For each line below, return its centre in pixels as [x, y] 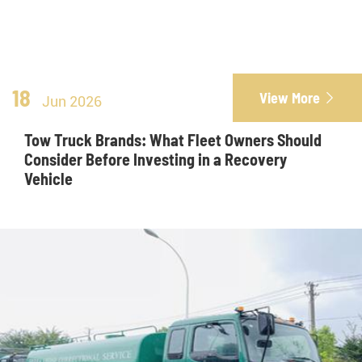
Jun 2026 [72, 102]
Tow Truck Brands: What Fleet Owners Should [173, 140]
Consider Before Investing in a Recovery [156, 160]
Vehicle [48, 179]
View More [290, 98]
